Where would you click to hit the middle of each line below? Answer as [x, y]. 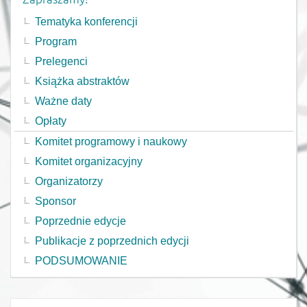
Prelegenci [61, 61]
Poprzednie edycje [80, 221]
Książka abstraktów [82, 81]
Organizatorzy [69, 181]
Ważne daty [63, 101]
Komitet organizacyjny [88, 161]
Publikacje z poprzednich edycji [112, 241]
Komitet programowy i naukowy [111, 141]
